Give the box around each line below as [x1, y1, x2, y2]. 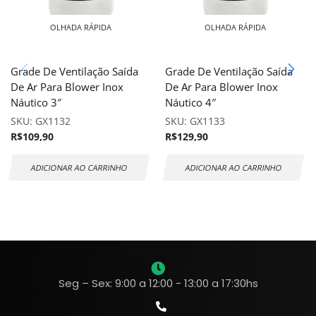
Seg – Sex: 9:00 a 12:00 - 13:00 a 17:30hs [58, 275, 258, 291]
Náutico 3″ [11, 95, 61, 110]
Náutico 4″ [165, 95, 216, 110]
